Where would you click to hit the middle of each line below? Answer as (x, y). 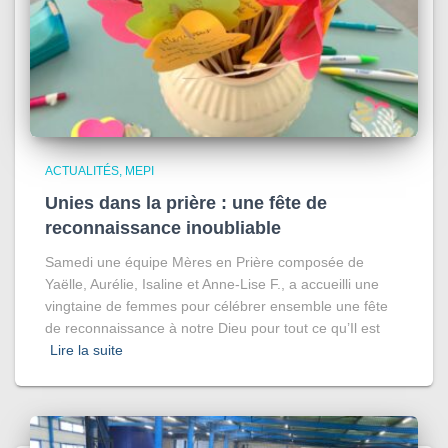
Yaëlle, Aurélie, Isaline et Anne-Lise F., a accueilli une (212, 284)
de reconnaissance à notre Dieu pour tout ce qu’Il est (212, 328)
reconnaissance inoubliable (163, 228)
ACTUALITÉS (82, 171)
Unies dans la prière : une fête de (186, 203)
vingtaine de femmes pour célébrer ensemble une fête (216, 306)
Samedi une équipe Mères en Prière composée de (204, 262)
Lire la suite (86, 350)
